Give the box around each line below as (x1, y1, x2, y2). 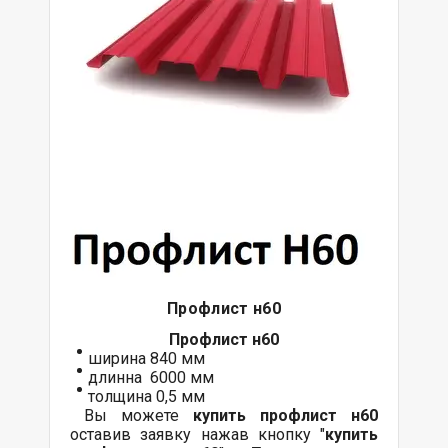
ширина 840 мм (88, 348, 205, 368)
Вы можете (70, 405, 193, 425)
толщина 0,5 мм (88, 386, 205, 406)
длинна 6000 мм (88, 367, 214, 387)
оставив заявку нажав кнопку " (70, 424, 325, 444)
